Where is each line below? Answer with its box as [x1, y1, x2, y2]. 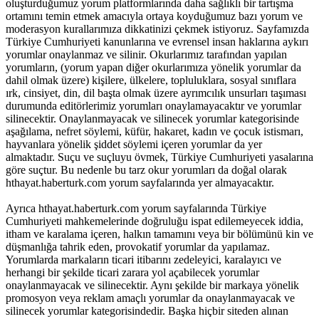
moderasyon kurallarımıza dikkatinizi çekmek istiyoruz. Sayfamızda [6, 22, 309, 35]
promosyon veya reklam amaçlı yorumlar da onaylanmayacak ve [6, 291, 295, 304]
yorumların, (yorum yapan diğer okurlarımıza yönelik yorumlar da [6, 61, 301, 73]
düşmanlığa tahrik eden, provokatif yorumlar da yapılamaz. [6, 240, 270, 253]
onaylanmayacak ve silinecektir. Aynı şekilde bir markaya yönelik [6, 278, 299, 291]
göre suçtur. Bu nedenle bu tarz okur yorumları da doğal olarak [6, 163, 287, 176]
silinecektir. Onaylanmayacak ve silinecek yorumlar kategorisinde [6, 112, 299, 125]
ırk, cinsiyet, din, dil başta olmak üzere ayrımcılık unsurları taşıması [6, 86, 306, 99]
